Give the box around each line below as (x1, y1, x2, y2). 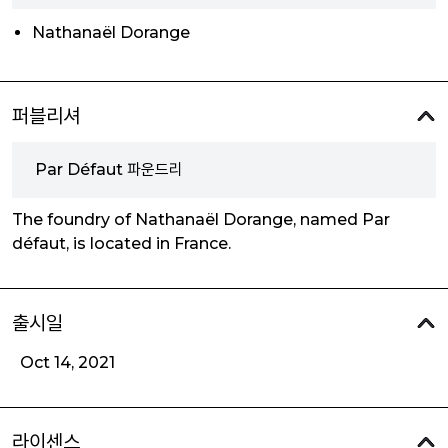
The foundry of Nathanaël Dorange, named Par (12, 210, 390, 229)
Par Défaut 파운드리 (35, 160, 183, 179)
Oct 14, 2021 (20, 353, 115, 372)
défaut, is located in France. (12, 234, 231, 253)
